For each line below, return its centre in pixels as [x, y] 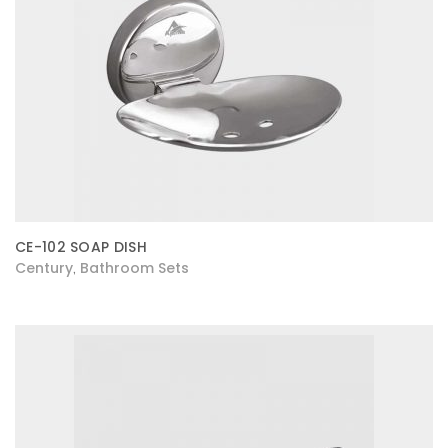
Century [44, 268]
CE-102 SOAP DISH [81, 247]
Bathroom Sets [134, 268]
